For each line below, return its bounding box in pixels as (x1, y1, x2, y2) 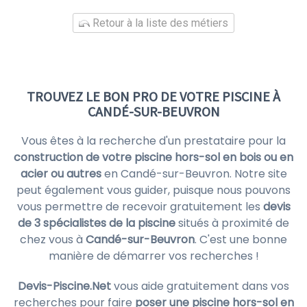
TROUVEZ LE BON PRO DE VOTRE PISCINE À (27, 88, 280, 105)
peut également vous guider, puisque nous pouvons (16, 182, 291, 198)
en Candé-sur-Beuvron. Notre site (101, 166, 287, 182)
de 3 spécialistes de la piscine (18, 215, 175, 231)
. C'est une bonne (195, 232, 287, 247)
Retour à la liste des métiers (90, 16, 228, 29)
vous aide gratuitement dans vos (111, 278, 289, 294)
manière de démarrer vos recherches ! (48, 248, 259, 264)
